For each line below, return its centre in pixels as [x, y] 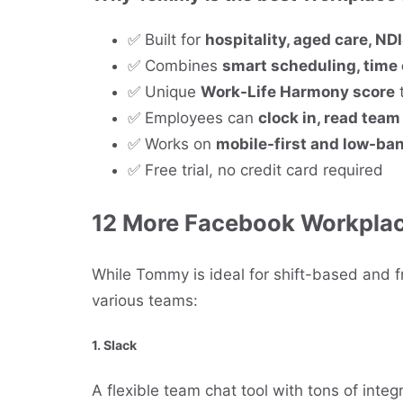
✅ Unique [164, 92]
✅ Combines [175, 66]
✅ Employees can [193, 118]
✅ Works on [172, 144]
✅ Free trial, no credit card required [255, 170]
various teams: [145, 300]
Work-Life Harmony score [298, 92]
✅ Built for [166, 40]
